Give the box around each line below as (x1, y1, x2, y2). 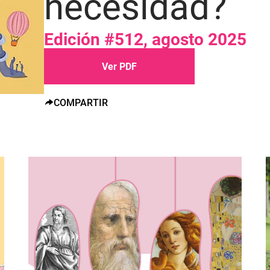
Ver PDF (102, 60, 137, 72)
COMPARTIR (54, 96, 108, 108)
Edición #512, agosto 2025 (44, 30, 247, 49)
